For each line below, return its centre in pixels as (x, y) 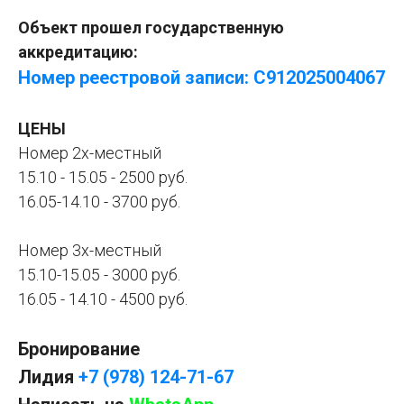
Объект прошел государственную (151, 27)
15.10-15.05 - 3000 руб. (99, 274)
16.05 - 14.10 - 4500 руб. (103, 298)
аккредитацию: (78, 51)
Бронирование (79, 349)
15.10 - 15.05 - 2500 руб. (103, 177)
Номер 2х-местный (90, 152)
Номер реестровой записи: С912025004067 (202, 77)
